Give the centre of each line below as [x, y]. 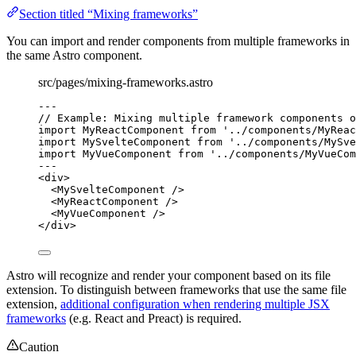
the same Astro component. [74, 56]
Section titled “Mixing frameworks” [108, 14]
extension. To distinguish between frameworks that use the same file [176, 290]
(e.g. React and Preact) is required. [154, 319]
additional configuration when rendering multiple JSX [195, 304]
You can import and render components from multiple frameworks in [178, 41]
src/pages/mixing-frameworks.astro [126, 83]
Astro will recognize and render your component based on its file [168, 276]
